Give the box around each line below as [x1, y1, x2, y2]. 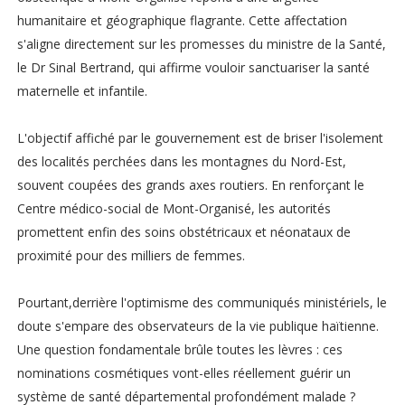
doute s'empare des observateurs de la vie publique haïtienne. [16, 317, 379, 335]
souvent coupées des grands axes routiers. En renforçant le [16, 176, 364, 194]
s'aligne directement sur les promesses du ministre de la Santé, [16, 35, 386, 53]
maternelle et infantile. [16, 82, 147, 100]
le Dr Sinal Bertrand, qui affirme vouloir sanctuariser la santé [16, 59, 370, 77]
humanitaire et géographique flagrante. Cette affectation [16, 12, 347, 30]
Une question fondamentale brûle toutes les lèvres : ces [16, 341, 343, 359]
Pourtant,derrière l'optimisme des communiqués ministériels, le [16, 294, 387, 312]
